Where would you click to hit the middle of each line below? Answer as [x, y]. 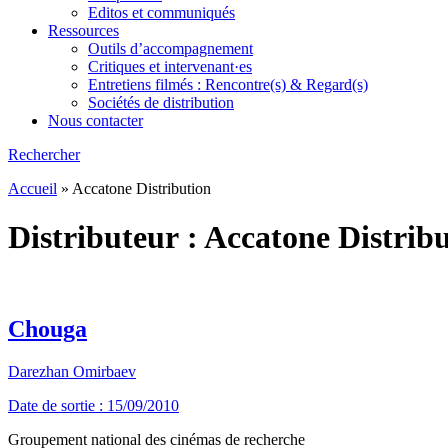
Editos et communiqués [161, 12]
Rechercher [44, 154]
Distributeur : [106, 237]
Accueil [32, 188]
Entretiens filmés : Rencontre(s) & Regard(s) [228, 84]
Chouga [47, 328]
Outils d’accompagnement [170, 48]
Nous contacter [95, 120]
